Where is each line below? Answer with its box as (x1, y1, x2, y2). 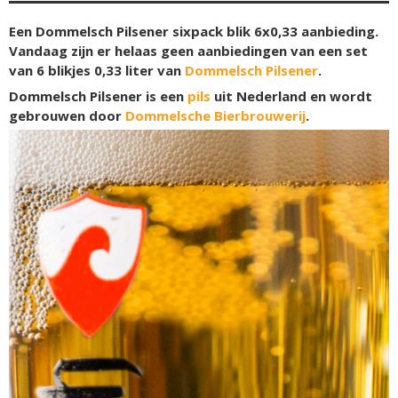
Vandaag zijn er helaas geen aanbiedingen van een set (9, 42, 368, 60)
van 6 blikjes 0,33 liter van (9, 61, 185, 79)
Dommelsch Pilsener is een (9, 87, 187, 105)
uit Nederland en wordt (211, 87, 372, 105)
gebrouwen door (9, 107, 125, 124)
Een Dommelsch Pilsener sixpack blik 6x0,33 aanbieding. (9, 22, 378, 40)
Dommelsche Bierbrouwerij (125, 107, 306, 124)
